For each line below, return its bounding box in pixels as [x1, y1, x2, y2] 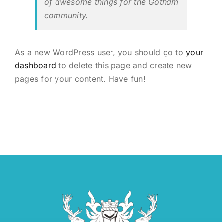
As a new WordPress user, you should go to [15, 47, 186, 57]
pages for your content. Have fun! [15, 74, 146, 84]
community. [44, 10, 89, 20]
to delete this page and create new [56, 60, 192, 70]
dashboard [15, 60, 56, 70]
